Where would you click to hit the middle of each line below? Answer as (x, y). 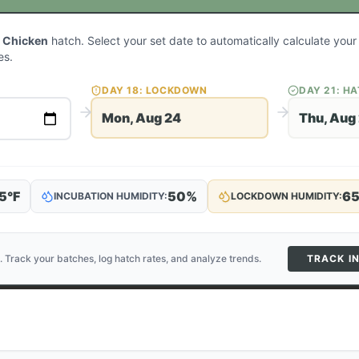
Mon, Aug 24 (141, 118)
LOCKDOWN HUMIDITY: (286, 196)
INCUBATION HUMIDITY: (111, 196)
